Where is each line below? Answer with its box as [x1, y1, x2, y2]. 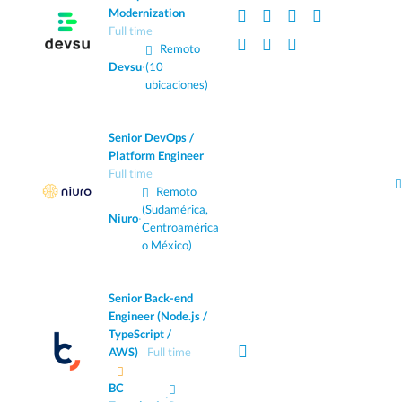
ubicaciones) [145, 77, 208, 92]
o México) [142, 238, 192, 253]
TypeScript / [109, 327, 171, 342]
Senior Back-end [109, 291, 193, 306]
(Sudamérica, [142, 202, 208, 217]
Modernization [109, 5, 185, 21]
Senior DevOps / [109, 130, 194, 145]
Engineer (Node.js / [109, 309, 207, 324]
